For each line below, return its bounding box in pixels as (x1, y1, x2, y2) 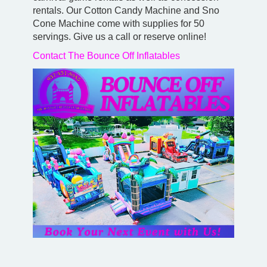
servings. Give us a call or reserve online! (33, 32, 206, 42)
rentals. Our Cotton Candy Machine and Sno (33, 5, 219, 16)
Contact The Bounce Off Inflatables (33, 51, 180, 61)
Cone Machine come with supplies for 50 (33, 18, 204, 29)
